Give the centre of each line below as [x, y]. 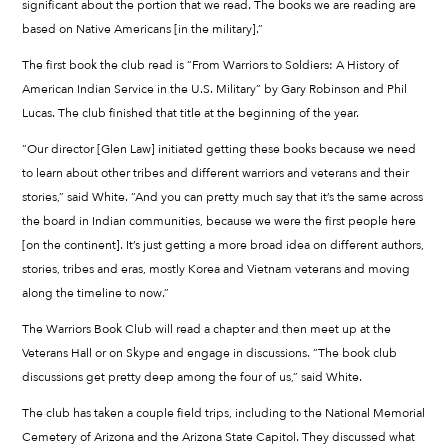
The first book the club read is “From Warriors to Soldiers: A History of [211, 64]
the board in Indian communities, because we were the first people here [219, 221]
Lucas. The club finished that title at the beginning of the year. [191, 112]
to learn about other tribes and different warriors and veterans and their [216, 173]
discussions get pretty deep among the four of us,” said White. [192, 377]
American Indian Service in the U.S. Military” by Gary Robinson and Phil [215, 88]
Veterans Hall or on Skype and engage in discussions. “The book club [210, 353]
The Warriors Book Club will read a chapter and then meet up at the [207, 329]
